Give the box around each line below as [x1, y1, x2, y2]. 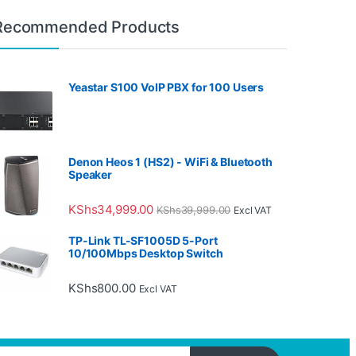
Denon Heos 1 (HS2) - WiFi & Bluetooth [68, 154, 273, 168]
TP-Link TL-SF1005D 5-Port [68, 233, 218, 247]
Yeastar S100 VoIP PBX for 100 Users [68, 79, 265, 94]
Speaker [68, 167, 113, 181]
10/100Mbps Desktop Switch [68, 246, 223, 260]
